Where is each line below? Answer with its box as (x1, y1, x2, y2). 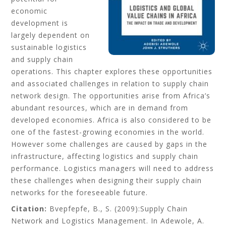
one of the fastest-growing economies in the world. (11, 127, 205, 137)
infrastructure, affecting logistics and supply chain (11, 151, 199, 161)
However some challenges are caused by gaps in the (11, 139, 208, 149)
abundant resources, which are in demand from (11, 103, 189, 112)
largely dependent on (11, 30, 90, 40)
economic (11, 6, 48, 16)
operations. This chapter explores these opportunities (11, 67, 213, 76)
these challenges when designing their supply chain (11, 176, 202, 185)
